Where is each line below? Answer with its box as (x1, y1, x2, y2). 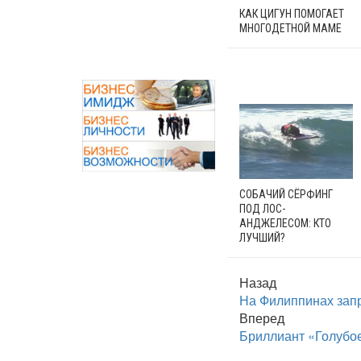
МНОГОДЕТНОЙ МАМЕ (239, 21, 342, 35)
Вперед (239, 309, 284, 328)
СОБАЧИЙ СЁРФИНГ (239, 188, 333, 201)
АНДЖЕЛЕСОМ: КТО (239, 217, 331, 230)
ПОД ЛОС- (239, 202, 285, 216)
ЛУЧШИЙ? (239, 231, 285, 245)
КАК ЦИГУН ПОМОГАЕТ (239, 6, 344, 20)
